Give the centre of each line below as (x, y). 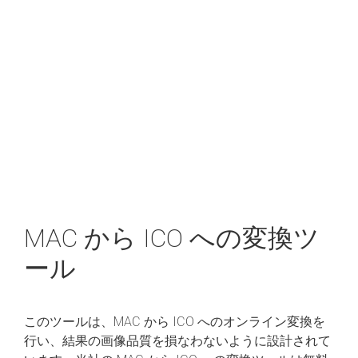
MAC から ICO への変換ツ (172, 238)
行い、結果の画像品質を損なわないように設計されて (177, 340)
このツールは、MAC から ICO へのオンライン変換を (175, 321)
